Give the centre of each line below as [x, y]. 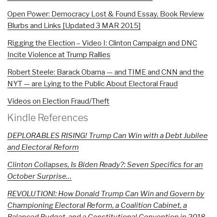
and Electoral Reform [43, 147]
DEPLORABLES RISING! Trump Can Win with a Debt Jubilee [108, 135]
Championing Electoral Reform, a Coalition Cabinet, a [97, 205]
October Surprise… [39, 176]
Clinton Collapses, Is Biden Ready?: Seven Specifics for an [105, 164]
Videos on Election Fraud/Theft [58, 101]
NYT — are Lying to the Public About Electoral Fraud [93, 84]
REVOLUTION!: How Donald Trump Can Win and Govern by [106, 194]
